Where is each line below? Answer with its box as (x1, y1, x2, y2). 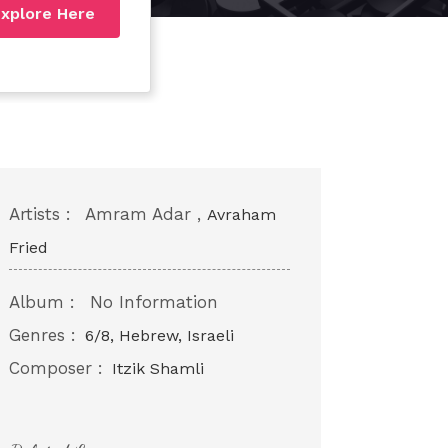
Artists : (8, 203, 71, 224)
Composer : (8, 357, 103, 378)
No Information (83, 291, 218, 312)
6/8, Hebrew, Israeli (84, 325, 234, 345)
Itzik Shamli (111, 358, 204, 378)
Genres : (8, 324, 76, 345)
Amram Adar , (79, 203, 207, 224)
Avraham (206, 204, 276, 224)
